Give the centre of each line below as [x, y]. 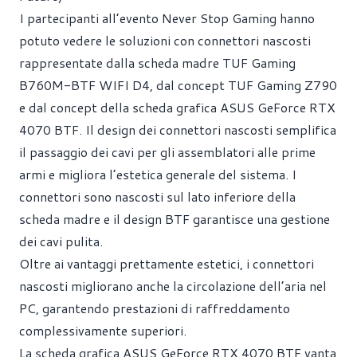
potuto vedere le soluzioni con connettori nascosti [165, 40]
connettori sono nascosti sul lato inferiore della [157, 196]
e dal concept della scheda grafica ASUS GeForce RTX [177, 107]
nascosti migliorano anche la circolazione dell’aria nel [173, 285]
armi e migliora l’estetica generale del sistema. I [158, 174]
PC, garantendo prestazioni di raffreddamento [155, 308]
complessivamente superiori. [103, 330]
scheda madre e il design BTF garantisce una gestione [175, 218]
